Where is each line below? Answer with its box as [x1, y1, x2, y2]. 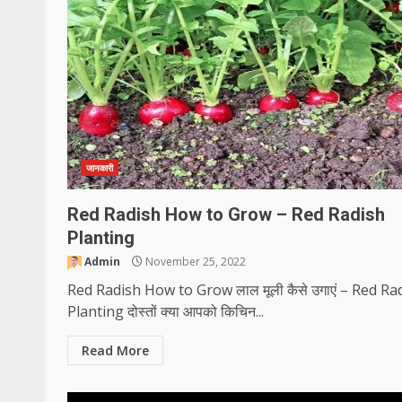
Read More [82, 342, 149, 359]
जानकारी [86, 162, 114, 174]
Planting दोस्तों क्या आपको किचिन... [67, 301, 264, 321]
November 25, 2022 [143, 254, 246, 269]
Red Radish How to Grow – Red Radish [67, 204, 385, 225]
